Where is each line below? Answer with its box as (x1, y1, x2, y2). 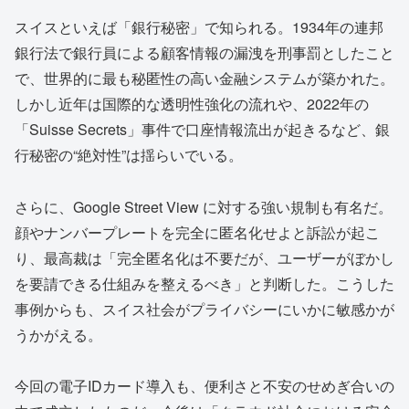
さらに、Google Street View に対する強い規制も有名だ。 (15, 195, 393, 217)
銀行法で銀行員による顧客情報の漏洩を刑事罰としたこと (15, 41, 394, 63)
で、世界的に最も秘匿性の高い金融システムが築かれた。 (15, 67, 394, 89)
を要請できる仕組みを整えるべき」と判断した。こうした (15, 272, 394, 294)
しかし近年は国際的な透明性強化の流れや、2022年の (15, 92, 369, 114)
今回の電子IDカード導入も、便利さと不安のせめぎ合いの (15, 375, 394, 397)
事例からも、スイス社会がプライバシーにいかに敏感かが (15, 298, 394, 320)
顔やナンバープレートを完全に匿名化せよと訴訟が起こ (15, 221, 380, 243)
